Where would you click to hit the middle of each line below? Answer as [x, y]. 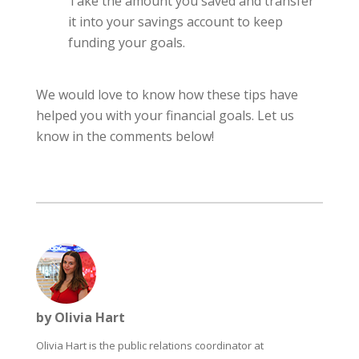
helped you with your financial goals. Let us [165, 115]
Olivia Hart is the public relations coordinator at [149, 345]
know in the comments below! [125, 136]
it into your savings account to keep [175, 21]
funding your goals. [129, 42]
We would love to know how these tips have [167, 94]
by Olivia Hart [80, 317]
